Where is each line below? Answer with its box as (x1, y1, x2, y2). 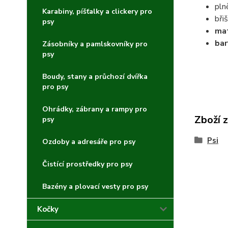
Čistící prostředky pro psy (42, 159, 132, 169)
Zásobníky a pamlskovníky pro (42, 39, 148, 49)
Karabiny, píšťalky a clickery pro (42, 7, 152, 16)
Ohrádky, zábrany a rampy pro (42, 104, 147, 114)
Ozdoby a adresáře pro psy (42, 137, 135, 147)
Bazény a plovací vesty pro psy (42, 182, 148, 191)
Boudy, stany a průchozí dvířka (42, 72, 148, 81)
